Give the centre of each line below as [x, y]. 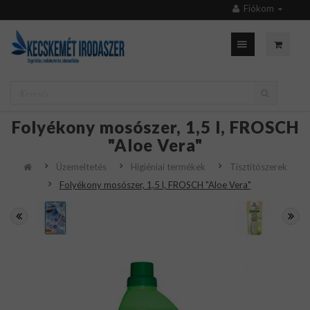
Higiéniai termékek [168, 167]
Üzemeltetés [81, 167]
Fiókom [259, 8]
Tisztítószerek [258, 167]
